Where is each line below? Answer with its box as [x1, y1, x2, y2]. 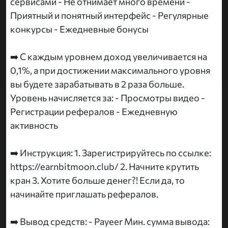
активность [10, 120, 58, 131]
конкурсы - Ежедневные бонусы [10, 23, 149, 35]
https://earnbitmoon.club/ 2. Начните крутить [10, 161, 199, 173]
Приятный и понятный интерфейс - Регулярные [10, 10, 209, 21]
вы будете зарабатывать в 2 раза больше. [10, 78, 184, 90]
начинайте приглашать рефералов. [10, 188, 158, 200]
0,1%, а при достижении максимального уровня [10, 65, 210, 76]
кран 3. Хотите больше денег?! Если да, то [10, 175, 185, 186]
